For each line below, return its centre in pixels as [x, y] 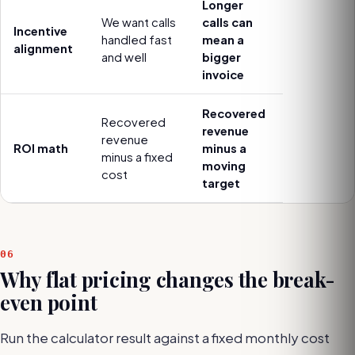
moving [224, 166]
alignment [43, 48]
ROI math [41, 148]
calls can [227, 22]
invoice [223, 74]
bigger [221, 57]
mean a [223, 40]
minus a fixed [137, 157]
